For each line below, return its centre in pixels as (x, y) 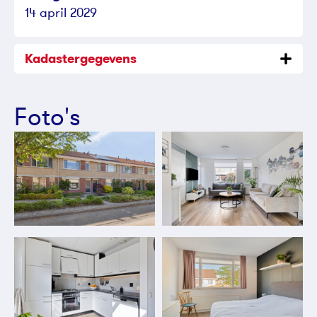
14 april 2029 (61, 12)
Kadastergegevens (81, 58)
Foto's (47, 116)
